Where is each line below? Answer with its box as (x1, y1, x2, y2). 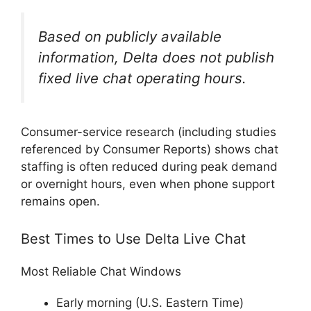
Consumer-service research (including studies (21, 125, 276, 140)
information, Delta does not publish (38, 48, 274, 66)
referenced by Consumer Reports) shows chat (21, 142, 278, 157)
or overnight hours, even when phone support (21, 177, 275, 192)
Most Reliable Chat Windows (21, 264, 181, 278)
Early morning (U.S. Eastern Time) (56, 295, 244, 310)
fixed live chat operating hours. (38, 69, 246, 87)
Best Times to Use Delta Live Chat (21, 230, 246, 247)
